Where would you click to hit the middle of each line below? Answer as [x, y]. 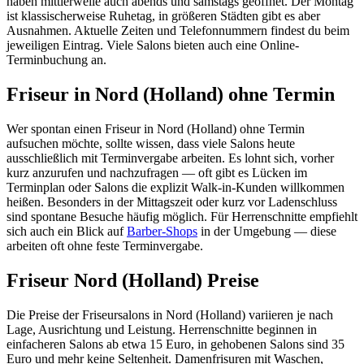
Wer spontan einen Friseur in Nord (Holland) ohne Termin [156, 129]
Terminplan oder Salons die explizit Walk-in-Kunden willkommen [175, 188]
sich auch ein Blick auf [67, 232]
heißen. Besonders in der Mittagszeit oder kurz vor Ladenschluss [172, 202]
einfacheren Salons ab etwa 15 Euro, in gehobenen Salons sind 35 [175, 344]
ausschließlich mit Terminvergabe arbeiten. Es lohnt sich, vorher [170, 158]
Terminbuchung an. [56, 60]
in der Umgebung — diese [267, 232]
